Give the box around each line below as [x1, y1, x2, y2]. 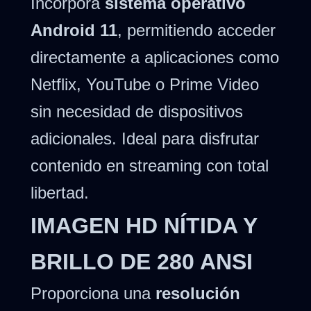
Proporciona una [31, 283, 155, 303]
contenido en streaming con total [31, 155, 269, 175]
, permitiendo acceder [117, 20, 276, 40]
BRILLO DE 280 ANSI [31, 249, 253, 274]
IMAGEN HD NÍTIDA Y [31, 212, 257, 238]
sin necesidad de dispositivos [31, 101, 243, 121]
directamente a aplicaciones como [31, 47, 279, 67]
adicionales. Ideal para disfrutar [31, 128, 259, 148]
